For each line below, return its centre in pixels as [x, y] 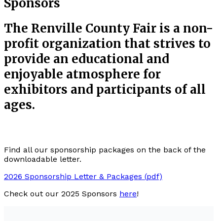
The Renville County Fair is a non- [109, 28]
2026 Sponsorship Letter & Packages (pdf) [83, 176]
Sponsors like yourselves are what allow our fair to [101, 211]
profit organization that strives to [107, 43]
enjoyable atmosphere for [82, 74]
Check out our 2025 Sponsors [62, 193]
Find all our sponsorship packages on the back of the [105, 149]
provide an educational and [87, 59]
